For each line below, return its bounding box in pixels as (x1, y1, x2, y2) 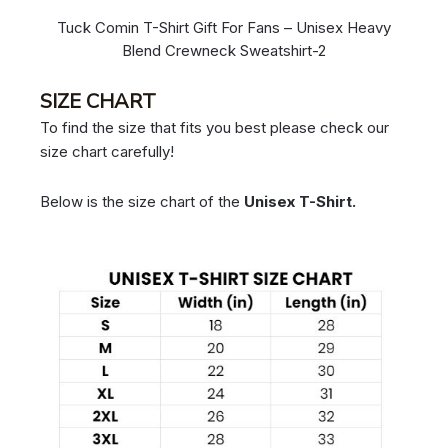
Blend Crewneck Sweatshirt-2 (122, 40, 326, 60)
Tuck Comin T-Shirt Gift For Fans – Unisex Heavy (57, 17, 391, 37)
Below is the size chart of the (39, 192, 244, 212)
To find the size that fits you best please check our (39, 117, 389, 137)
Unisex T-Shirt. (243, 192, 356, 212)
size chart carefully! (39, 141, 174, 161)
